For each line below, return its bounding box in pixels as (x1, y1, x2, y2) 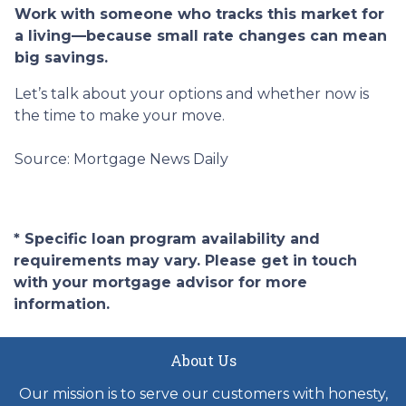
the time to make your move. (14, 106, 225, 124)
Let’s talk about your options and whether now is (14, 84, 369, 102)
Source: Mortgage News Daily (14, 150, 228, 168)
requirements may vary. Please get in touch (14, 251, 357, 269)
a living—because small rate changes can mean (14, 26, 387, 44)
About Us (169, 350, 237, 370)
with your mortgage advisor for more (14, 273, 307, 291)
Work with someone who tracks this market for (14, 5, 384, 23)
